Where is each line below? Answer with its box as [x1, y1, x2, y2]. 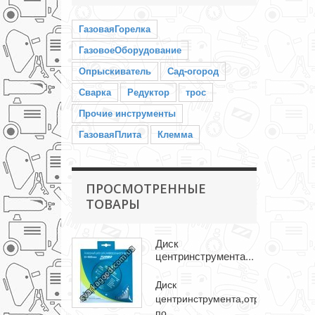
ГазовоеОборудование [79, 43, 181, 56]
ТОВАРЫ [86, 195, 140, 212]
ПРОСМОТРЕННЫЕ [86, 180, 206, 197]
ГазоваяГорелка [79, 22, 150, 35]
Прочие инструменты [79, 106, 176, 120]
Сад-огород [167, 64, 219, 77]
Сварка [79, 85, 111, 98]
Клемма [157, 127, 193, 141]
